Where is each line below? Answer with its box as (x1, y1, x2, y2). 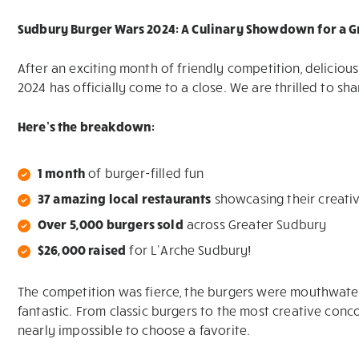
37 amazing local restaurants (38, 191, 212, 206)
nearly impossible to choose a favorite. (18, 322, 251, 337)
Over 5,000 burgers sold (38, 216, 184, 232)
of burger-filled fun (85, 165, 204, 180)
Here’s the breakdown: (18, 119, 155, 134)
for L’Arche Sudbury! (126, 242, 252, 257)
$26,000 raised (38, 242, 127, 257)
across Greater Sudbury (183, 216, 327, 232)
